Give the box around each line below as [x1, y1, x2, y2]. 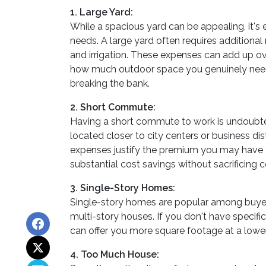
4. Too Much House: [70, 249, 159, 261]
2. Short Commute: [70, 102, 156, 113]
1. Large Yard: [70, 7, 133, 18]
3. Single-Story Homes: [70, 182, 175, 194]
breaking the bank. [70, 78, 150, 90]
